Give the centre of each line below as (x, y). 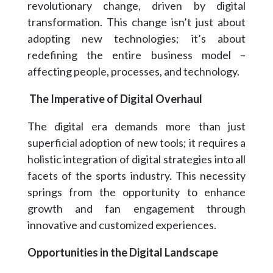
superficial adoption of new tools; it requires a (136, 142)
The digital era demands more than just (136, 126)
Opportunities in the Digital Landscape (122, 252)
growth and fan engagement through (136, 208)
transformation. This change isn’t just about (136, 22)
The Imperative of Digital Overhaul (115, 98)
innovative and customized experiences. (122, 225)
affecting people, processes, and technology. (133, 71)
